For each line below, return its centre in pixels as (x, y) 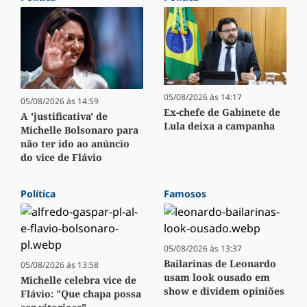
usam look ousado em (217, 277)
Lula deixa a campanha (219, 126)
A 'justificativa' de (64, 116)
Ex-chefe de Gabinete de (222, 112)
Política (38, 193)
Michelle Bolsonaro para (79, 130)
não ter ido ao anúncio (75, 143)
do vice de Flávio (61, 157)
